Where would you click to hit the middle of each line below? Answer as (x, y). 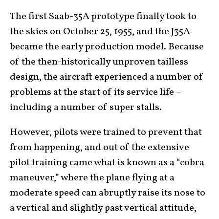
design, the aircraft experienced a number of (107, 77)
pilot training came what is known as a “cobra (107, 163)
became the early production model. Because (107, 47)
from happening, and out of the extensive (99, 148)
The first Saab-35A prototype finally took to (103, 17)
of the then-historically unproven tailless (99, 62)
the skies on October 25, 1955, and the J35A (100, 32)
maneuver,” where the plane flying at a (92, 178)
